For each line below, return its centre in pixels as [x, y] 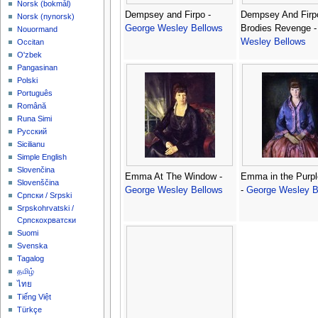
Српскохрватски [47, 220]
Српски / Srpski [45, 196]
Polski [28, 81]
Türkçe [30, 310]
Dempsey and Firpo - [168, 15]
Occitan [31, 42]
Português [35, 93]
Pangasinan [38, 68]
